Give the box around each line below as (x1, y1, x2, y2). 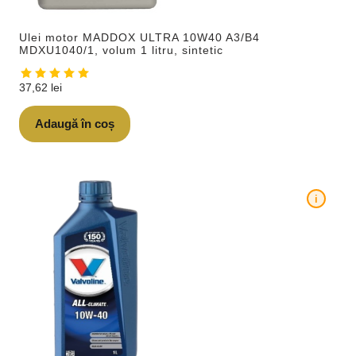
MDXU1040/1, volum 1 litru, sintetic (19, 43, 223, 56)
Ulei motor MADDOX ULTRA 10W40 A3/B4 (19, 30, 260, 44)
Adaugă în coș (35, 117, 114, 131)
